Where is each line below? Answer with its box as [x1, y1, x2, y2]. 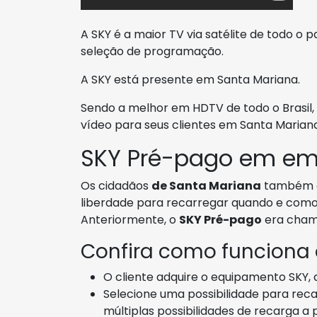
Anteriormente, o [81, 212, 179, 228]
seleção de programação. [81, 43, 224, 59]
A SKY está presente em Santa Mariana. [81, 71, 300, 88]
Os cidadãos [81, 178, 151, 194]
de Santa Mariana [151, 178, 261, 194]
